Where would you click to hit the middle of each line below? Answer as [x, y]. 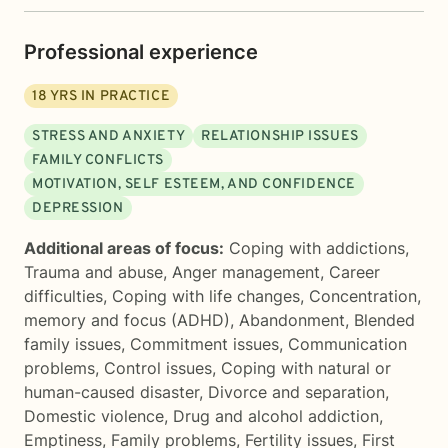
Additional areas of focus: [124, 248]
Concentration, [365, 296]
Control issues [158, 368]
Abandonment [292, 320]
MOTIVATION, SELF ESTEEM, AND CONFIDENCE [194, 184]
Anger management [246, 272]
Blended [384, 320]
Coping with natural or [306, 368]
